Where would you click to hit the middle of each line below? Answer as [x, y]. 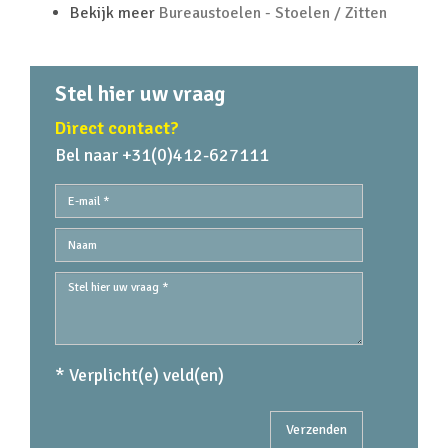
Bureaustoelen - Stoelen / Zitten [273, 13]
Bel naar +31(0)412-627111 [162, 155]
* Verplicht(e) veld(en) [139, 375]
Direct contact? [117, 128]
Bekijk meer [114, 13]
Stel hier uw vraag [140, 93]
